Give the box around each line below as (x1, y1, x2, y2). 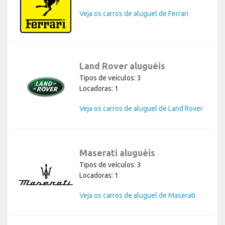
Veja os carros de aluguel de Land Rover (79, 104, 203, 113)
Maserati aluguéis (79, 148, 155, 158)
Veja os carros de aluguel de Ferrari (79, 10, 188, 18)
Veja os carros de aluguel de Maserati (79, 191, 195, 200)
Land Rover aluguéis (79, 61, 165, 71)
